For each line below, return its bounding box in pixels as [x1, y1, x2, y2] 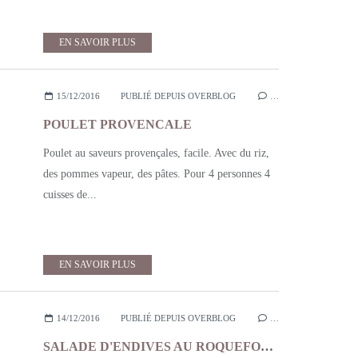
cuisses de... [43, 189, 97, 201]
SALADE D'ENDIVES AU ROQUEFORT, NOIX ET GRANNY [261, 340, 273, 353]
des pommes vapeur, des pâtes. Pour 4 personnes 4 [43, 168, 270, 180]
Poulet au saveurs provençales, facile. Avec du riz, [43, 147, 269, 159]
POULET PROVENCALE [43, 117, 192, 131]
